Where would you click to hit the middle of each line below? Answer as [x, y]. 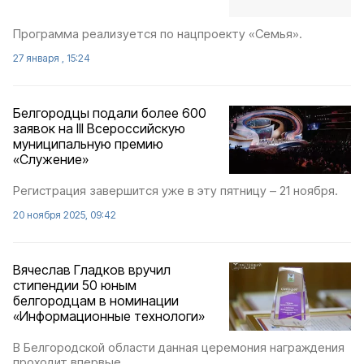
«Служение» [51, 159]
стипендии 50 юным [75, 285]
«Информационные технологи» [109, 316]
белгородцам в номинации [96, 300]
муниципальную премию [88, 143]
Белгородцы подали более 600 [110, 113]
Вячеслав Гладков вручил [92, 269]
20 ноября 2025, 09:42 [65, 214]
